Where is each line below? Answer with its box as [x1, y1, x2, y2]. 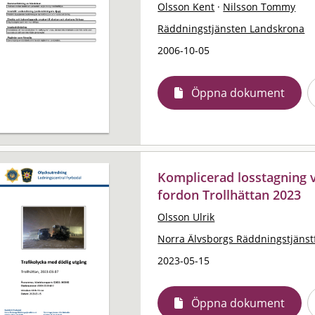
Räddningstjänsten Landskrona [157, 21, 305, 35]
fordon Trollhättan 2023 [157, 186, 302, 203]
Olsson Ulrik [157, 210, 215, 224]
